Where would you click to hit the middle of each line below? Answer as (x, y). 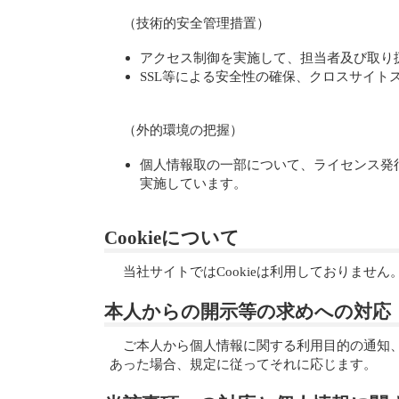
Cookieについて (172, 237)
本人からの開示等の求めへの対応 (248, 311)
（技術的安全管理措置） (197, 22)
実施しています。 (193, 183)
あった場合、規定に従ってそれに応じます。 (244, 364)
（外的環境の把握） (183, 129)
